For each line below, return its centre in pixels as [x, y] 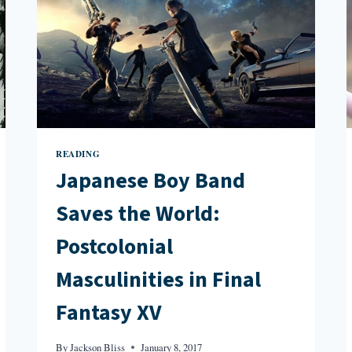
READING [78, 153]
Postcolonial [115, 247]
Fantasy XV [109, 313]
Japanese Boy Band [151, 181]
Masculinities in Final [159, 280]
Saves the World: [138, 214]
